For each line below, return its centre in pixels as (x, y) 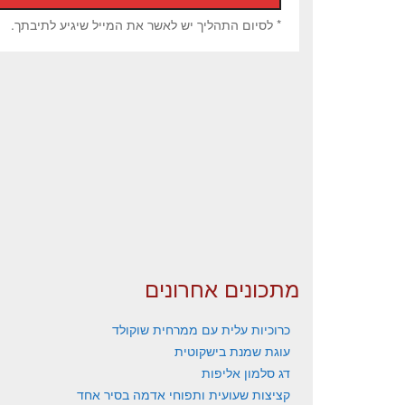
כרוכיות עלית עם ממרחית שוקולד (201, 329)
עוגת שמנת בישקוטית (232, 351)
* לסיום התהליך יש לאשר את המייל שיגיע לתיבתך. (146, 24)
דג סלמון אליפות (246, 372)
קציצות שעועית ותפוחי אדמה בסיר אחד (184, 394)
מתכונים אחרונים (222, 288)
